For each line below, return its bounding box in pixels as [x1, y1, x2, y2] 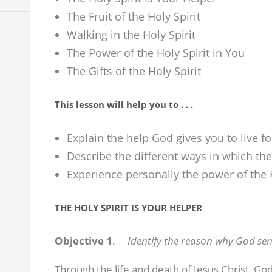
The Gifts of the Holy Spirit [66, 64, 201, 79]
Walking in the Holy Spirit [66, 27, 195, 42]
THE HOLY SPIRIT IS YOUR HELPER [54, 202, 202, 214]
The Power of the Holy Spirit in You [66, 46, 245, 61]
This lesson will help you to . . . [54, 98, 193, 111]
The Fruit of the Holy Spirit [66, 9, 200, 24]
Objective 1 [54, 234, 112, 248]
